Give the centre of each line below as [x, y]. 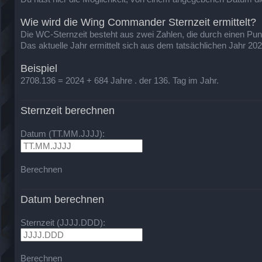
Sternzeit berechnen [68, 110]
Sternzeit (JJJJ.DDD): [63, 222]
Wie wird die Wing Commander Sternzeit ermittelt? [138, 22]
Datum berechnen [62, 199]
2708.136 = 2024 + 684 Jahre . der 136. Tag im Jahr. [120, 80]
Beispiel [39, 68]
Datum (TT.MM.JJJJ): [63, 133]
